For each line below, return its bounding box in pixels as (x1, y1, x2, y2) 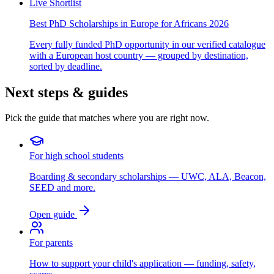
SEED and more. (29, 182, 95, 193)
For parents (29, 237, 73, 248)
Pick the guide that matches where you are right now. (5, 113, 209, 124)
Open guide (29, 209, 77, 220)
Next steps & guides (5, 84, 128, 100)
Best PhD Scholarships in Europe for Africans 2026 (29, 18, 229, 29)
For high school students (29, 150, 124, 161)
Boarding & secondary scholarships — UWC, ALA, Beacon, (29, 171, 266, 182)
